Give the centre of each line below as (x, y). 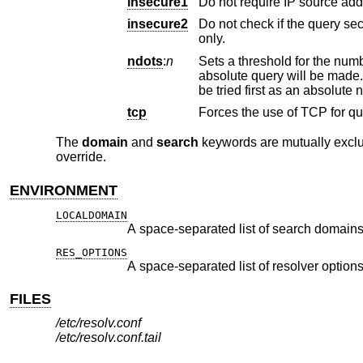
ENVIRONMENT (64, 190)
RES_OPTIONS (91, 252)
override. (81, 157)
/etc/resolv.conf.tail (108, 338)
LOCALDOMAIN (91, 216)
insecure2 (157, 24)
